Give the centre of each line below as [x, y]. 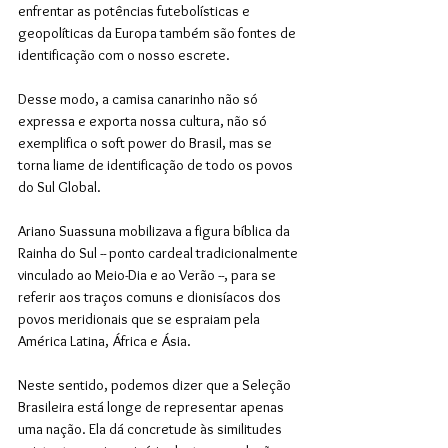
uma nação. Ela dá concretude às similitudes [151, 428]
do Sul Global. [61, 186]
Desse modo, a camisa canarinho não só [139, 98]
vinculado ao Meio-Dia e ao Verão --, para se [148, 274]
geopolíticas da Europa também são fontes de [158, 32]
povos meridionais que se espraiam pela [140, 318]
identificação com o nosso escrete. [125, 54]
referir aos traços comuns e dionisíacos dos [151, 296]
